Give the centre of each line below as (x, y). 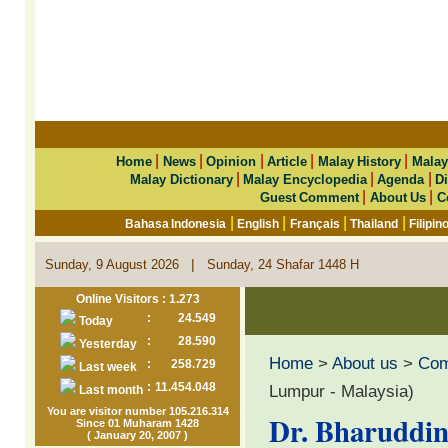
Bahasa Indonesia (176, 224)
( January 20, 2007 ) (137, 435)
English (258, 224)
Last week (106, 367)
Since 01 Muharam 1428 (137, 423)
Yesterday (106, 344)
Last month (109, 390)
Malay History (359, 161)
